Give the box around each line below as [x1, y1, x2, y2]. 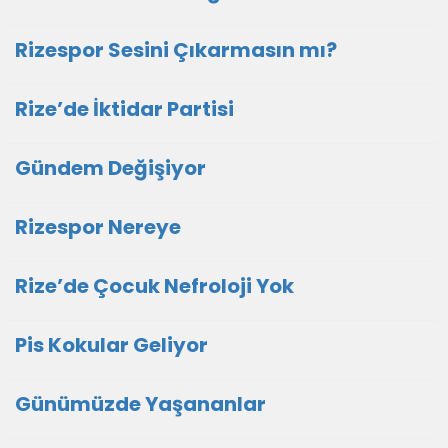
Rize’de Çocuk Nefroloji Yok [15, 272, 294, 300]
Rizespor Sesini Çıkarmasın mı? [15, 36, 337, 64]
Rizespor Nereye [15, 213, 181, 241]
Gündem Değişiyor [15, 154, 206, 182]
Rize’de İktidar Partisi [15, 95, 234, 123]
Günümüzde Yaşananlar [15, 390, 266, 418]
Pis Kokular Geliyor [15, 331, 208, 359]
